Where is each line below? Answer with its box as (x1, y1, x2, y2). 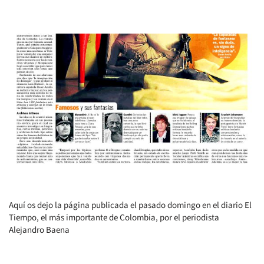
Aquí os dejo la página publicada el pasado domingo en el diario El (9, 199, 252, 212)
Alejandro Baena (9, 224, 70, 237)
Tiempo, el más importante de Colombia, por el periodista (9, 212, 219, 225)
